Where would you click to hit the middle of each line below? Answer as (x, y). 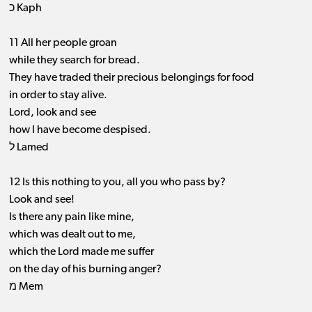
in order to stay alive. (58, 96)
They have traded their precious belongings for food (131, 78)
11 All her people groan (63, 44)
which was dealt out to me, (72, 235)
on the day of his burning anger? (85, 270)
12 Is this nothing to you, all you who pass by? (117, 183)
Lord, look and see (52, 113)
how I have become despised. (80, 131)
